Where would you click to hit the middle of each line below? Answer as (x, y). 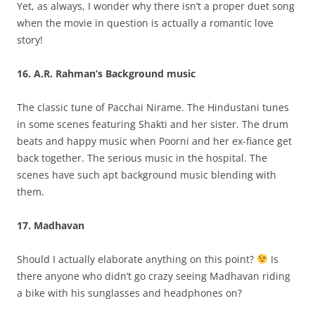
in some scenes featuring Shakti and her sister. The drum (153, 124)
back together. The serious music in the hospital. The (142, 158)
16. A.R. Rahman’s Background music (106, 73)
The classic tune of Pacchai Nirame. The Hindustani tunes (153, 107)
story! (30, 40)
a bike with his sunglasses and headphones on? (129, 293)
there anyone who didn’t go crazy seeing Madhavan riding (154, 276)
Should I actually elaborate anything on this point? (137, 259)
